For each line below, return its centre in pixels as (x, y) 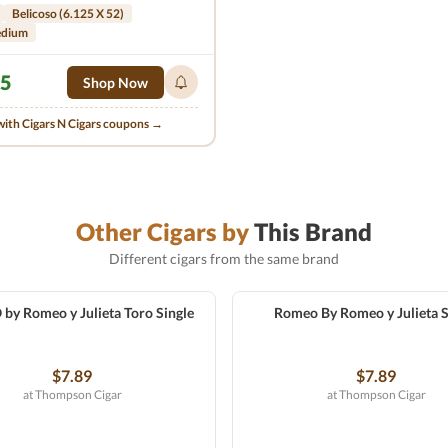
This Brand (310, 231)
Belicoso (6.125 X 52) (68, 13)
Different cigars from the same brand (224, 258)
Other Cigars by (162, 231)
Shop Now (115, 82)
